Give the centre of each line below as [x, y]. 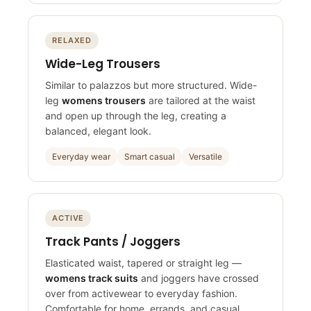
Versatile [205, 161]
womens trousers [104, 105]
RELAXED [72, 45]
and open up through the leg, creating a [136, 120]
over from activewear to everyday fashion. [141, 298]
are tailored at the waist [201, 105]
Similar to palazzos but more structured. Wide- [151, 90]
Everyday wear [81, 161]
